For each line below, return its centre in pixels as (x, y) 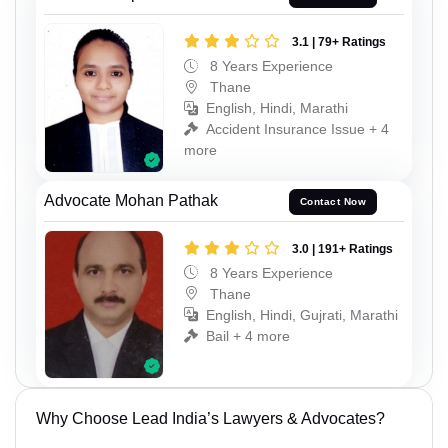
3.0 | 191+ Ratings (342, 248)
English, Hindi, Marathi (277, 108)
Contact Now (333, 202)
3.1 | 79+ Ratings (339, 42)
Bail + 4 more (248, 335)
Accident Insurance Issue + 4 (297, 129)
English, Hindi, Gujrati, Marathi (302, 314)
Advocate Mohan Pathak (131, 200)
